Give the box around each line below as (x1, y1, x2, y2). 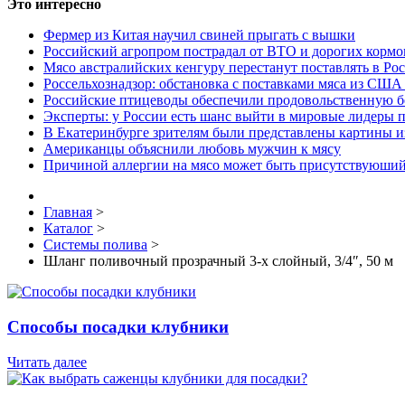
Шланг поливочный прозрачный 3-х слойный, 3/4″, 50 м (43, 253, 393, 269)
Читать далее (7, 353, 87, 370)
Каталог (43, 221, 93, 237)
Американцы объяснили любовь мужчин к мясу (43, 141, 341, 157)
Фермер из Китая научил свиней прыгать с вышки (43, 27, 355, 43)
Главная (43, 204, 92, 221)
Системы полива (43, 237, 147, 253)
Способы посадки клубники (7, 316, 229, 336)
